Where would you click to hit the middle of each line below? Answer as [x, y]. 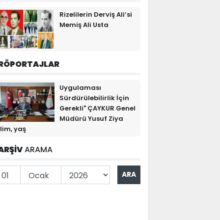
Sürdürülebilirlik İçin [94, 98]
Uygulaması [80, 87]
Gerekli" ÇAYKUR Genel [97, 108]
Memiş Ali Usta [84, 25]
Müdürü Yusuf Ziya [91, 118]
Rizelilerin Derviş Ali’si [96, 14]
